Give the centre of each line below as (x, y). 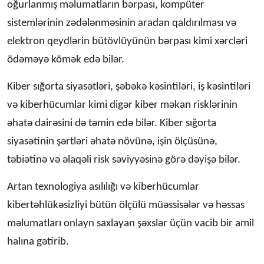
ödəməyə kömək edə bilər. (66, 60)
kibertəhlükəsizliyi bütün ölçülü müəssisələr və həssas (126, 205)
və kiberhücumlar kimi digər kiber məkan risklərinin (122, 105)
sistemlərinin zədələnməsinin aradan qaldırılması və (122, 23)
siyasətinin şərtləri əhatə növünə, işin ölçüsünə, (112, 141)
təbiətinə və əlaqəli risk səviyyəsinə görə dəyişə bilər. (124, 160)
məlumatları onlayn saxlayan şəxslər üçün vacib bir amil (131, 223)
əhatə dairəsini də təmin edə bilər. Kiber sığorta (112, 123)
